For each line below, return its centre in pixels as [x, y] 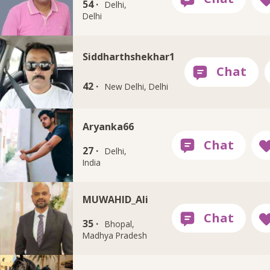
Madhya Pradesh [115, 235]
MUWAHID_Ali [116, 200]
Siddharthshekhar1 [129, 56]
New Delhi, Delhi [136, 86]
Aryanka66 [108, 127]
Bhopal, [119, 224]
